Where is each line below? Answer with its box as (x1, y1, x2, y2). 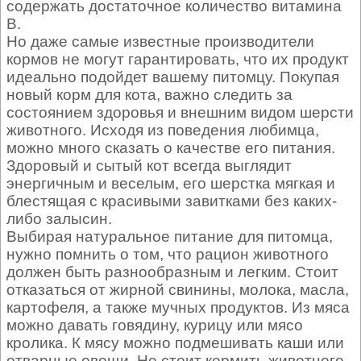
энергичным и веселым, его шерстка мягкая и (6, 175, 335, 193)
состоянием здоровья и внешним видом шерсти (6, 104, 354, 122)
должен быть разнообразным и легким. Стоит (6, 263, 338, 281)
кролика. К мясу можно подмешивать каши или (6, 334, 344, 352)
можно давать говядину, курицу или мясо (6, 317, 303, 334)
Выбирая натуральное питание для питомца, (6, 228, 333, 246)
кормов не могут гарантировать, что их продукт (6, 51, 349, 68)
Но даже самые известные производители (6, 33, 314, 51)
